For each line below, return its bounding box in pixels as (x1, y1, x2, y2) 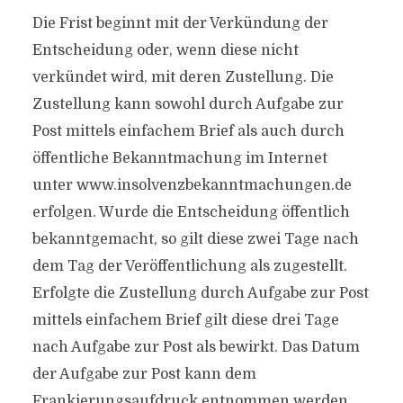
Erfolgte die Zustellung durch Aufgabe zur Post (31, 285, 369, 301)
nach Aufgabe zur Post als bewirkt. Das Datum (31, 339, 360, 355)
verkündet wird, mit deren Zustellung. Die (31, 69, 334, 85)
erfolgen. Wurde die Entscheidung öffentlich (31, 204, 350, 220)
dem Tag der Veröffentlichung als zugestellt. (31, 258, 347, 274)
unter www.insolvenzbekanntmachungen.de (31, 177, 352, 193)
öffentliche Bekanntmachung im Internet (31, 150, 327, 166)
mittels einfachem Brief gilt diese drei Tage (31, 312, 339, 328)
